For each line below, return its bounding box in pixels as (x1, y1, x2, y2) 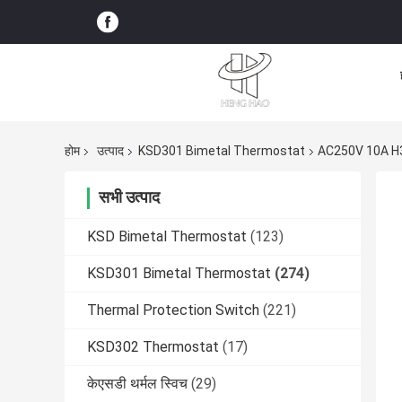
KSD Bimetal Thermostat (87, 228, 247, 246)
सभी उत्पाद (99, 188, 160, 207)
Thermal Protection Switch (87, 301, 259, 319)
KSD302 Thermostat (87, 338, 219, 356)
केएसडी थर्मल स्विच (87, 375, 188, 393)
